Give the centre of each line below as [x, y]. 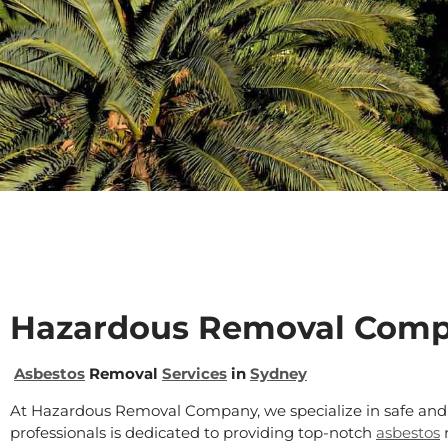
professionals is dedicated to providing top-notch [193, 432]
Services [194, 374]
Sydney [278, 374]
